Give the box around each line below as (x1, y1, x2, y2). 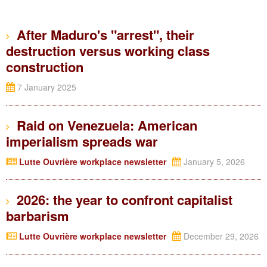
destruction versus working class (6, 41, 210, 60)
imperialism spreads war (6, 132, 158, 151)
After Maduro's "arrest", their (10, 25, 194, 44)
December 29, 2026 (181, 230, 259, 242)
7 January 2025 (15, 81, 76, 93)
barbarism (6, 206, 69, 225)
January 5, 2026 (181, 156, 245, 167)
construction (6, 57, 83, 76)
